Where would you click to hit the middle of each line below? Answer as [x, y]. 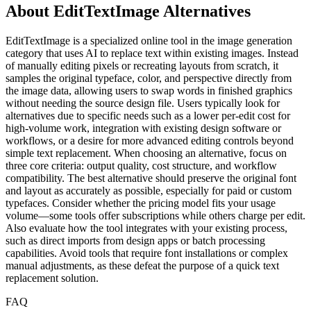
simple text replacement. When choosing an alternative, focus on [146, 153]
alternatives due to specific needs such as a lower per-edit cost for [148, 115]
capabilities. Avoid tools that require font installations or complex [147, 253]
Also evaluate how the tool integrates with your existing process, [146, 228]
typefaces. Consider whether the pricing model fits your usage [141, 203]
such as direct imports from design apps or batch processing [135, 240]
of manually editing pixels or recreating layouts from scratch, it [142, 65]
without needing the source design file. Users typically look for [143, 103]
